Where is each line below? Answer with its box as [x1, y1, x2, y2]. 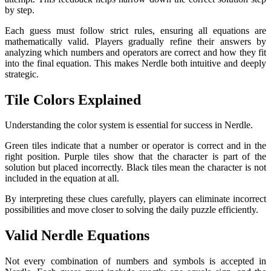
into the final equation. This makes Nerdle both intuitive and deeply [5, 57, 266, 68]
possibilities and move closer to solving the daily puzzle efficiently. [5, 204, 258, 215]
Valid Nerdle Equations [5, 227, 149, 244]
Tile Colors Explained [5, 91, 141, 108]
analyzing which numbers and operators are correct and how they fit [5, 47, 266, 57]
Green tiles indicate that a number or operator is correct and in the [5, 140, 266, 151]
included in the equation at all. [5, 173, 119, 184]
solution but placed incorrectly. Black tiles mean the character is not [5, 162, 266, 173]
